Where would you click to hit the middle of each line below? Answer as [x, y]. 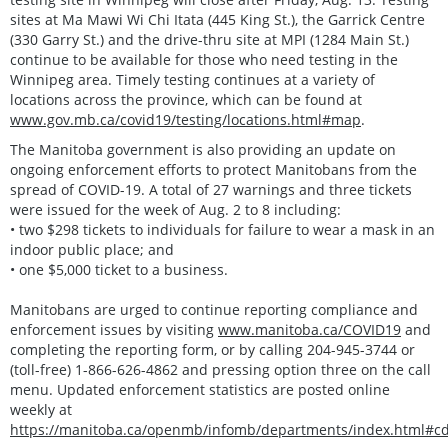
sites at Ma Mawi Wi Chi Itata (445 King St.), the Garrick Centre [217, 19]
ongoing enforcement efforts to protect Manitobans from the [213, 169]
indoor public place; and [92, 249]
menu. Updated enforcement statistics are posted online [200, 389]
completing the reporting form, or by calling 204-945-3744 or [212, 349]
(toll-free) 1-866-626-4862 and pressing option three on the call [220, 369]
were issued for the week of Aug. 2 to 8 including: [175, 209]
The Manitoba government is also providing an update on [203, 149]
